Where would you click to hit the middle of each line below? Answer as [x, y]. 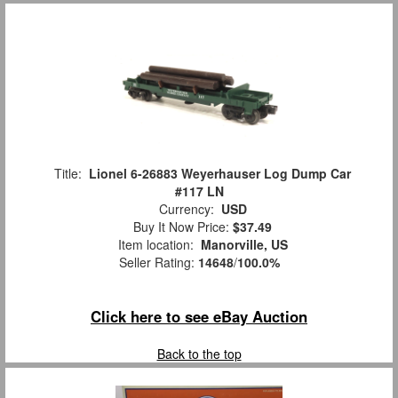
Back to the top [199, 354]
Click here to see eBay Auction [199, 317]
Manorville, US [244, 245]
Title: [68, 174]
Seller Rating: [158, 263]
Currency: [186, 209]
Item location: [155, 245]
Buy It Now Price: [179, 227]
